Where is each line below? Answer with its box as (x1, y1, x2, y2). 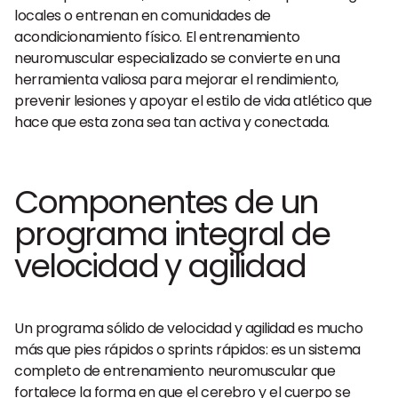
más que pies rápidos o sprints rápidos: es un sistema (14, 339, 361, 360)
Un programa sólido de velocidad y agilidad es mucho (14, 318, 363, 338)
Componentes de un (14, 179, 319, 225)
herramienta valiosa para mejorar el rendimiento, (14, 69, 338, 90)
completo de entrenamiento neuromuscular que (14, 361, 336, 381)
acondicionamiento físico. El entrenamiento (14, 27, 300, 47)
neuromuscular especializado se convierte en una (14, 48, 340, 68)
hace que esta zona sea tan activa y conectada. (14, 112, 330, 132)
